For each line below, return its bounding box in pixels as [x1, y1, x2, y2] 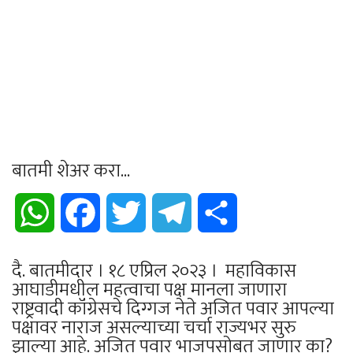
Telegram [191, 201, 242, 223]
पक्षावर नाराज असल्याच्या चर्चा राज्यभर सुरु [12, 311, 296, 344]
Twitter [146, 201, 184, 223]
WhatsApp [54, 201, 107, 223]
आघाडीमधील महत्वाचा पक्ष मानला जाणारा [12, 273, 287, 306]
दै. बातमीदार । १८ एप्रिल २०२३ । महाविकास [12, 255, 296, 287]
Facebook [100, 201, 150, 223]
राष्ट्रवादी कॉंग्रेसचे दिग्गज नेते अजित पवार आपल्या [12, 292, 334, 325]
